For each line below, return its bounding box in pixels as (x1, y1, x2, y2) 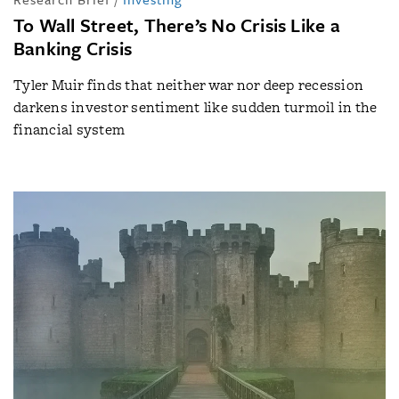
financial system (13, 119, 126, 140)
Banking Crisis (13, 35, 133, 61)
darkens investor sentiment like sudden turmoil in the (13, 97, 378, 118)
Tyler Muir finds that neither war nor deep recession (13, 75, 364, 95)
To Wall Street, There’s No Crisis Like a (13, 12, 340, 38)
